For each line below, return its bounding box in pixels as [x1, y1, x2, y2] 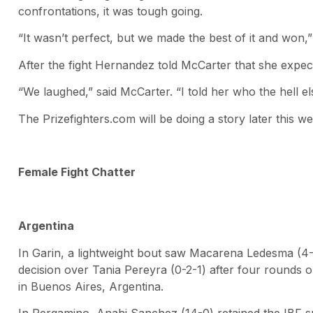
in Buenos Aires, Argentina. [18, 279, 163, 293]
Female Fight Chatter [18, 165, 136, 180]
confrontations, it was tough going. [18, 4, 203, 19]
